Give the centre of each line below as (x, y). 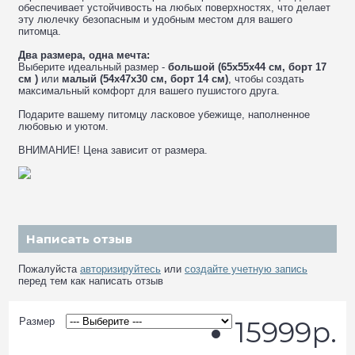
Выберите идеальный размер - (93, 67)
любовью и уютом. (63, 127)
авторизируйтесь (120, 269)
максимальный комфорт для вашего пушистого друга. (149, 91)
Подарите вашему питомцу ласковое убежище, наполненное (164, 115)
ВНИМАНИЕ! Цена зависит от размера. (113, 151)
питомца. (40, 32)
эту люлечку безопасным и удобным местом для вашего (155, 20)
